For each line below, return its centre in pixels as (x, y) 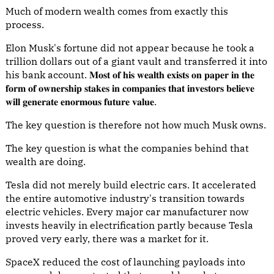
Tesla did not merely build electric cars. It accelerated (131, 185)
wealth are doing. (46, 161)
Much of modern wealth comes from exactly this (117, 11)
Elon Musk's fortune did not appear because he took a (130, 48)
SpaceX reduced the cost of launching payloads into (125, 262)
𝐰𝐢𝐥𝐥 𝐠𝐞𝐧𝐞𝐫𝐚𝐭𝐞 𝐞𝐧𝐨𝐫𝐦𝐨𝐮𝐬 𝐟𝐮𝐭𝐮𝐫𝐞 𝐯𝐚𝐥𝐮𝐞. (81, 102)
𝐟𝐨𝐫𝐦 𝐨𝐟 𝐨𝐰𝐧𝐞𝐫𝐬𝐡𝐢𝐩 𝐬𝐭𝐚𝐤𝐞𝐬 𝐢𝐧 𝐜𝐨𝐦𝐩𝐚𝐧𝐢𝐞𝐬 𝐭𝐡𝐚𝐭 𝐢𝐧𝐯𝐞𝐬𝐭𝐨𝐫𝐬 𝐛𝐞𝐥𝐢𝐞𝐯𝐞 (130, 88)
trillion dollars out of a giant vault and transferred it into (136, 61)
